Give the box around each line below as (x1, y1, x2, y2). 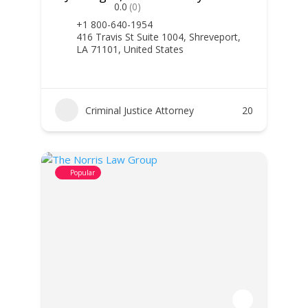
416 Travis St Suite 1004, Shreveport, (76, 30, 241, 43)
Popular (69, 168, 95, 177)
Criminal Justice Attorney (85, 103, 194, 117)
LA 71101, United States (76, 43, 184, 56)
